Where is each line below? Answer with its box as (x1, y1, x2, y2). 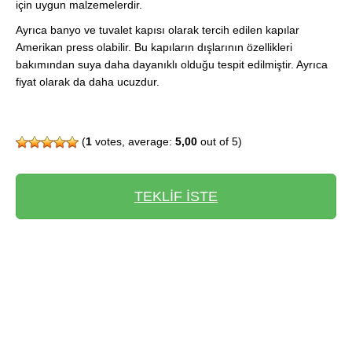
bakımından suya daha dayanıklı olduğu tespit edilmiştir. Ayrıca (16, 57, 328, 71)
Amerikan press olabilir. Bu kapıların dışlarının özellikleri (16, 40, 292, 53)
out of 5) (197, 134, 242, 148)
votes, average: (92, 134, 175, 148)
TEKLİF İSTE (134, 188, 218, 204)
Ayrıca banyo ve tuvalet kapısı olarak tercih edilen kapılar (16, 23, 299, 36)
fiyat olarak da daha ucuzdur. (16, 75, 159, 88)
